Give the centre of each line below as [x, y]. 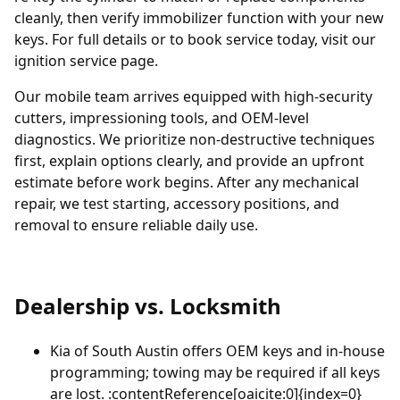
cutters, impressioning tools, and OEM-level [162, 117]
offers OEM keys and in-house [282, 350]
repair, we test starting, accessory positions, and [177, 203]
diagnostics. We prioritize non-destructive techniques [195, 139]
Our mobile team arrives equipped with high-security [193, 96]
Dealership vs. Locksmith [148, 305]
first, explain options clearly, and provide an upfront [189, 160]
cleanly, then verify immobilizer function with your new [199, 17]
